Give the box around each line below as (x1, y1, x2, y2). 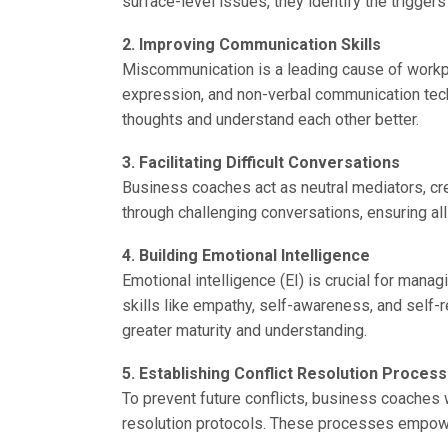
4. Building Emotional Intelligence (122, 245, 370, 265)
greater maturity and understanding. (122, 320, 367, 340)
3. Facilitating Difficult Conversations (122, 152, 400, 172)
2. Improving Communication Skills (122, 34, 381, 54)
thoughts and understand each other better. (122, 109, 419, 129)
